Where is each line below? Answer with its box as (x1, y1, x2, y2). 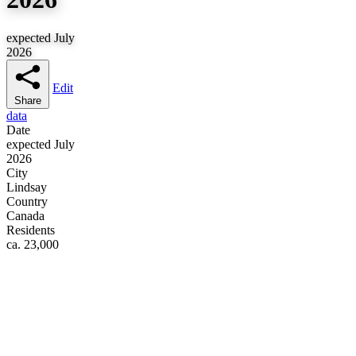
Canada (6, 209, 44, 223)
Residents (6, 223, 55, 238)
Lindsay (6, 180, 47, 195)
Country (6, 195, 48, 209)
